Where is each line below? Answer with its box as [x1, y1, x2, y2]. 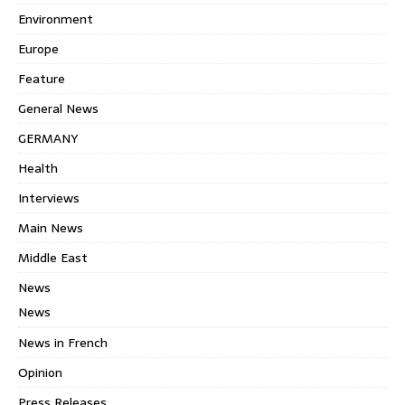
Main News [18, 217, 83, 238]
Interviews [18, 187, 80, 208]
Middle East [18, 247, 88, 268]
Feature [18, 68, 65, 89]
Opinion [18, 362, 62, 382]
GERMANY [18, 127, 78, 148]
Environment [18, 8, 93, 29]
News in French [18, 332, 108, 353]
